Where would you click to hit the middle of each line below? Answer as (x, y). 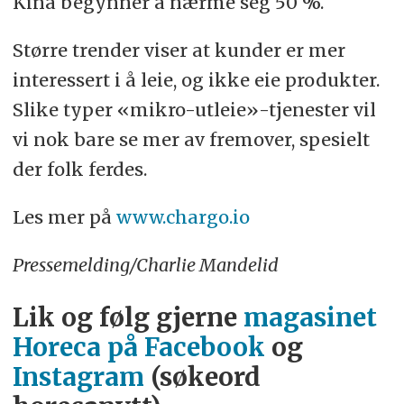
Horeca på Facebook (138, 347)
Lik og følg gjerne (128, 317)
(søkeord (202, 377)
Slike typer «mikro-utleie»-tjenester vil (194, 110)
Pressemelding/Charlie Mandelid (145, 265)
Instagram (78, 377)
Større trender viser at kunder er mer (179, 50)
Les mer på (64, 217)
